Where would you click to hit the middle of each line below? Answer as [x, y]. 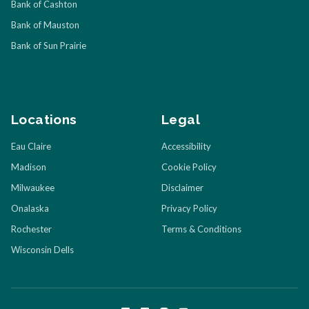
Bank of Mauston [45, 25]
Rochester [31, 229]
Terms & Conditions [201, 229]
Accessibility [186, 147]
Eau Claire [31, 147]
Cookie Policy [189, 167]
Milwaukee [33, 188]
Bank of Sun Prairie [49, 46]
